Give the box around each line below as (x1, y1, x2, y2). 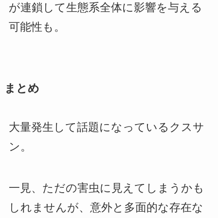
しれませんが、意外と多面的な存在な (8, 201, 203, 214)
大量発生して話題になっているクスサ (8, 121, 204, 134)
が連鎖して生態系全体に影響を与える (8, 1, 202, 14)
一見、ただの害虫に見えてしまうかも (8, 182, 204, 195)
